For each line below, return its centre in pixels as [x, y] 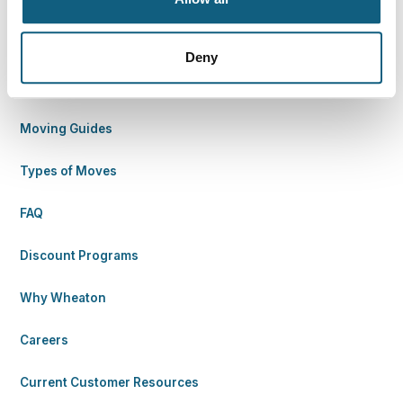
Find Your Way [79, 36]
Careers [45, 340]
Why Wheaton [63, 297]
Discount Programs [80, 255]
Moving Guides [67, 128]
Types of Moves [69, 170]
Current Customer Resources [110, 382]
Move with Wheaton [81, 86]
